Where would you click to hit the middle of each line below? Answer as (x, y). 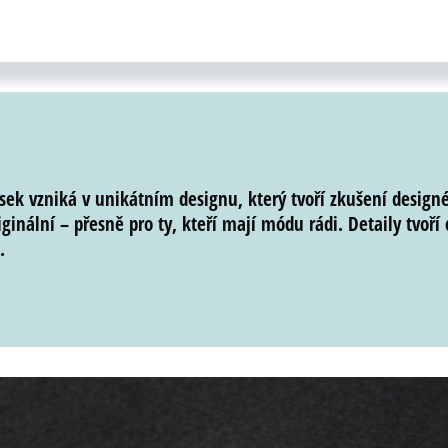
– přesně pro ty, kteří (138, 224)
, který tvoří (284, 199)
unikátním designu (166, 199)
